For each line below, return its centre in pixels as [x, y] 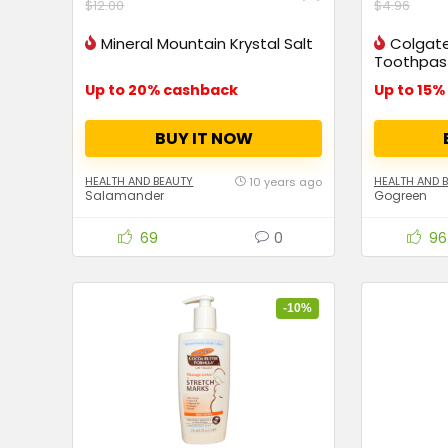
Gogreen [400, 196]
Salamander [125, 196]
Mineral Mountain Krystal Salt [207, 43]
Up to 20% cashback [162, 89]
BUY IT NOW [203, 138]
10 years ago [285, 182]
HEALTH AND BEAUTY [139, 181]
